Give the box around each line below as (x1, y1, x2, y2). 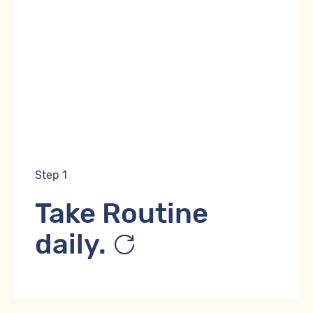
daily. (35, 227, 112, 261)
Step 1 (35, 168, 67, 182)
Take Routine (35, 196, 208, 230)
